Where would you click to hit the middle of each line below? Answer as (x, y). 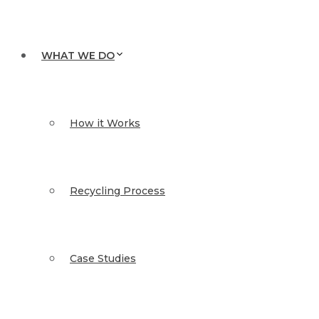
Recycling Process (117, 191)
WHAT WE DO (78, 56)
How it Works (105, 123)
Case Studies (103, 258)
